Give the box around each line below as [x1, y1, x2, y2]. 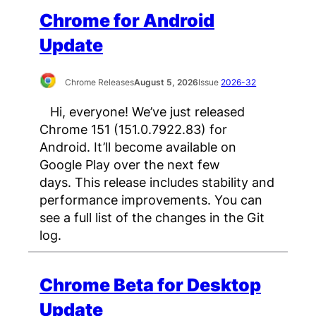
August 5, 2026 [134, 76, 199, 87]
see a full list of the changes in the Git [39, 209, 265, 226]
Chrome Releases [65, 76, 135, 87]
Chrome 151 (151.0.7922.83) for [39, 121, 227, 138]
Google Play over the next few [39, 157, 220, 173]
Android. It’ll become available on [39, 139, 236, 155]
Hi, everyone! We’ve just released [39, 104, 245, 120]
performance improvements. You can [39, 192, 262, 208]
